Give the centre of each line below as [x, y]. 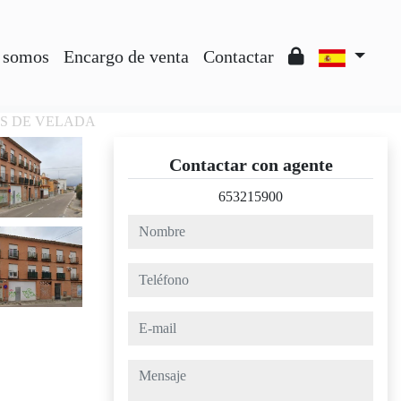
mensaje [150, 369]
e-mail [145, 321]
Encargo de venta [126, 56]
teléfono [150, 273]
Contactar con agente [251, 165]
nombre [149, 224]
